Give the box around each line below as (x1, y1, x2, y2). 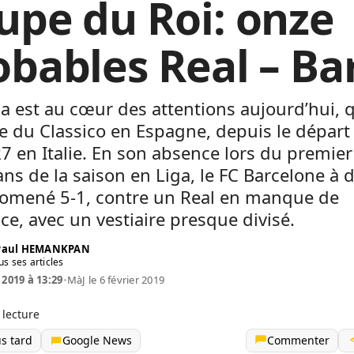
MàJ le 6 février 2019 (66, 273, 165, 287)
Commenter (267, 333, 330, 348)
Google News (62, 333, 132, 348)
